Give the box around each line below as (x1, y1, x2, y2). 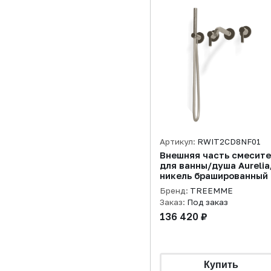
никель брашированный (160, 171, 268, 181)
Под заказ (187, 197, 228, 207)
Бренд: (160, 186, 190, 195)
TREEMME (190, 186, 233, 195)
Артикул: (160, 137, 197, 146)
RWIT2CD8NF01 (197, 137, 261, 146)
